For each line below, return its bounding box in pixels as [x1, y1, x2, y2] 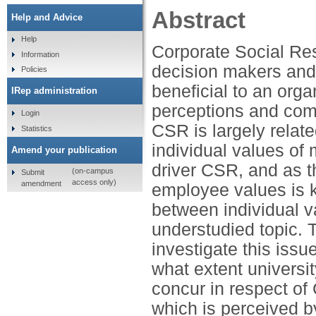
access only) [71, 178, 116, 187]
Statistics [20, 123, 52, 133]
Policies [20, 65, 47, 74]
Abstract [152, 6, 245, 33]
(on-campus [71, 166, 114, 176]
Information [20, 49, 59, 59]
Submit [20, 167, 44, 176]
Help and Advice [11, 11, 83, 23]
